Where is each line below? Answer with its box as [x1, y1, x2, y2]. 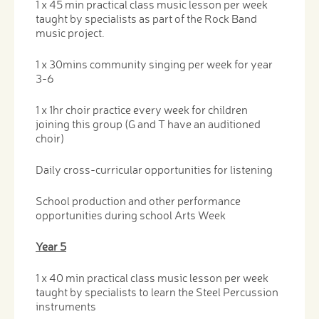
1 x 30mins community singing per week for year [36, 56, 273, 71]
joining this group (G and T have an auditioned [36, 116, 261, 131]
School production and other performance [36, 193, 241, 208]
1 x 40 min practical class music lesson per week [36, 270, 268, 285]
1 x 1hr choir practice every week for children [36, 102, 248, 117]
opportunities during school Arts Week [36, 207, 226, 222]
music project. [36, 25, 105, 40]
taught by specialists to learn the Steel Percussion [36, 284, 278, 299]
